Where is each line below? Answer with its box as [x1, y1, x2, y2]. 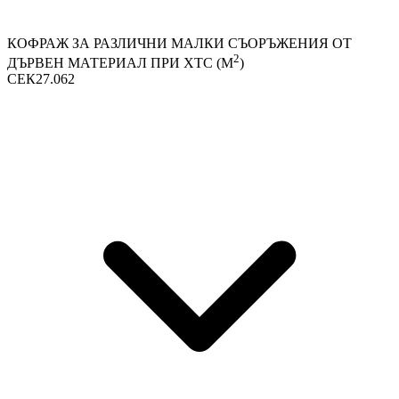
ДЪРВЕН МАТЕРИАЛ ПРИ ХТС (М [7, 54, 233, 70]
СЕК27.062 [7, 70, 75, 86]
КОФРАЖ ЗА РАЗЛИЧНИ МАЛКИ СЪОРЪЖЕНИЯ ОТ [7, 35, 352, 51]
